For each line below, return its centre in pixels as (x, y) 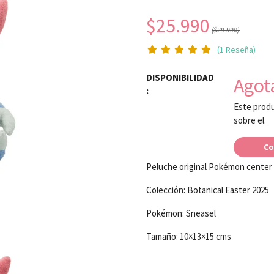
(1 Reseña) (236, 50)
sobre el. (250, 120)
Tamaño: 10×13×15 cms (189, 236)
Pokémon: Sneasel (181, 213)
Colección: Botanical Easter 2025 (208, 190)
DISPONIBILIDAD (180, 77)
